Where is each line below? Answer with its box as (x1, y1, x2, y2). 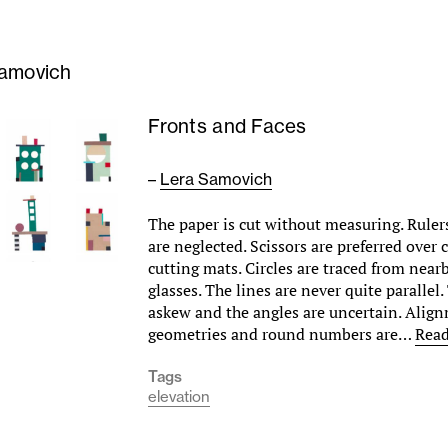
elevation (148, 387, 211, 406)
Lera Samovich (160, 169, 273, 189)
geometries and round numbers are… (148, 323, 416, 345)
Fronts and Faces (148, 114, 307, 138)
